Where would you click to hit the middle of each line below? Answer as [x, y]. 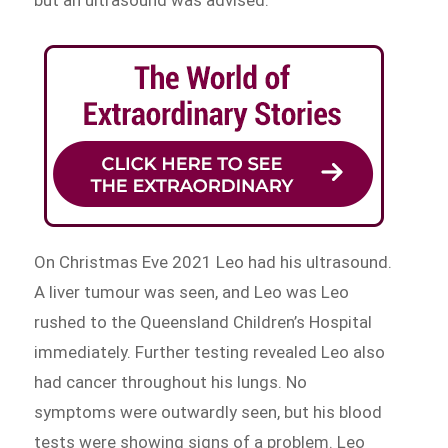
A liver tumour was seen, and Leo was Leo [192, 291]
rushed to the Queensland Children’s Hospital [203, 321]
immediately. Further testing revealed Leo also [210, 351]
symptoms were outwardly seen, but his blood [208, 411]
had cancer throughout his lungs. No [171, 381]
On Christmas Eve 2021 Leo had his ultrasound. [213, 261]
